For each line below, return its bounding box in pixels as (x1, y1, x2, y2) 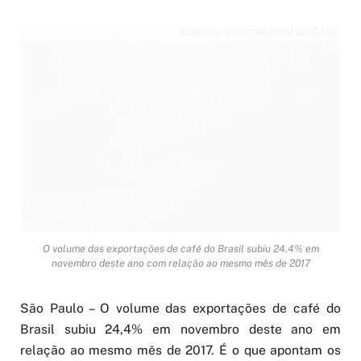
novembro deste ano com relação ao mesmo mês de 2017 (51, 257, 310, 270)
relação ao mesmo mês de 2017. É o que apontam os (20, 342, 341, 359)
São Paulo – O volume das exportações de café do (20, 301, 341, 317)
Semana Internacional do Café (180, 25, 337, 38)
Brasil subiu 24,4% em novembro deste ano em (20, 322, 341, 338)
